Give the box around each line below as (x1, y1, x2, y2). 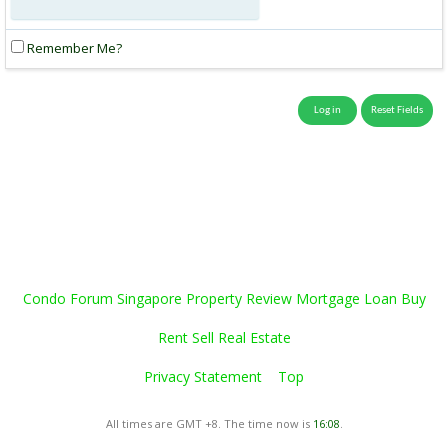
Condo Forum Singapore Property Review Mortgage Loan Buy (22, 289, 426, 308)
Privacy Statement (144, 367, 262, 386)
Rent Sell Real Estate (157, 328, 291, 347)
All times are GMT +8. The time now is (105, 416, 313, 431)
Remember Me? (24, 39, 122, 57)
